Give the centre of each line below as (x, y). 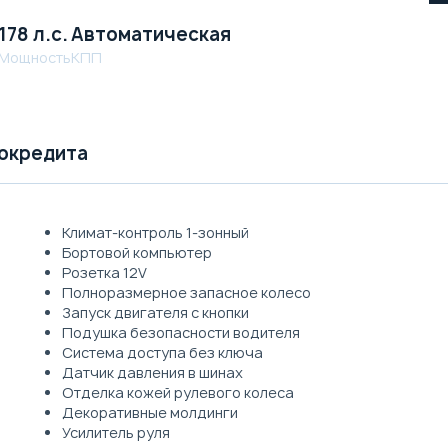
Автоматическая (151, 34)
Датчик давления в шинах (152, 372)
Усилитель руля (115, 432)
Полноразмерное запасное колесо (186, 292)
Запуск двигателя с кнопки (155, 312)
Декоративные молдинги (149, 412)
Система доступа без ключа (162, 352)
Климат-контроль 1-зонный (155, 232)
